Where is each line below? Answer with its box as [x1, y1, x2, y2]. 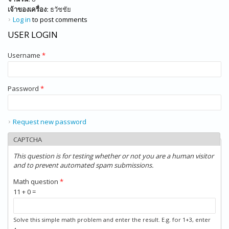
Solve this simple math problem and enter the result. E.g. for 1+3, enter [13, 215, 211, 223]
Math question [13, 176, 60, 186]
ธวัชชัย [50, 4, 71, 14]
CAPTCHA [13, 134, 42, 144]
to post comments [31, 14, 87, 24]
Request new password [13, 117, 86, 126]
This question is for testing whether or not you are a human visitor [13, 151, 214, 161]
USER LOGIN [8, 28, 58, 40]
